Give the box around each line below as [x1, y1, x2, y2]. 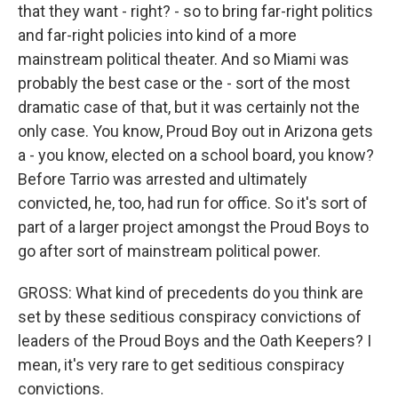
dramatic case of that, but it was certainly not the [18, 98, 360, 116]
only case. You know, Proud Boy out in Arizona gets [18, 122, 373, 140]
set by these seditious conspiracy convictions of [18, 307, 362, 326]
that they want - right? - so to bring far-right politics [18, 2, 373, 20]
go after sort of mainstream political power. [18, 242, 321, 260]
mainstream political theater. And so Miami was [18, 50, 349, 68]
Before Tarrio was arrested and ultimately [18, 170, 307, 188]
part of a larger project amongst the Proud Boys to [18, 218, 369, 236]
